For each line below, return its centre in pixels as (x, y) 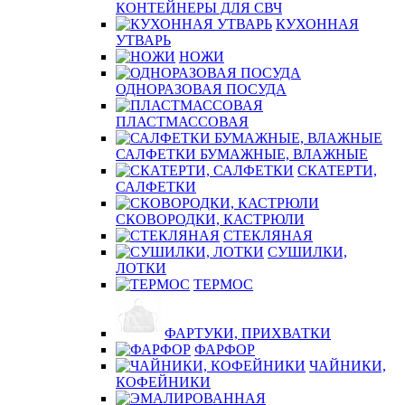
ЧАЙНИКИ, (348, 366)
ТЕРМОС (223, 284)
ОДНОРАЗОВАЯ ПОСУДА (201, 89)
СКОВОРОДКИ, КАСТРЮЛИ (210, 219)
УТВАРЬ (143, 40)
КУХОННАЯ (317, 24)
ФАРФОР (225, 349)
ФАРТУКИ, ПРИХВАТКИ (248, 333)
